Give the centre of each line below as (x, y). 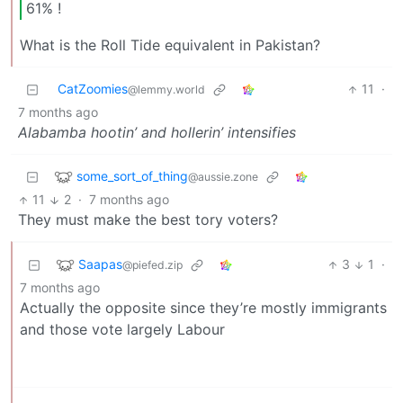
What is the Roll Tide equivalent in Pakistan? (170, 45)
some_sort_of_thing (132, 175)
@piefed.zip (152, 264)
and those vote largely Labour (122, 330)
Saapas (100, 264)
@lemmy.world (166, 90)
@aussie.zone (223, 176)
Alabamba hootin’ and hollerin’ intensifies (157, 133)
